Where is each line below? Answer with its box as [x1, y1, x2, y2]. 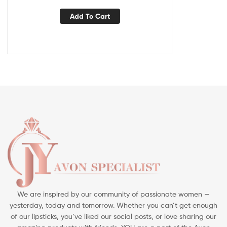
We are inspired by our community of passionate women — [17, 189, 210, 198]
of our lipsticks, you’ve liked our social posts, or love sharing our [11, 211, 216, 220]
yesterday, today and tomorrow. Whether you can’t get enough [10, 200, 217, 209]
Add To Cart [69, 12, 110, 21]
